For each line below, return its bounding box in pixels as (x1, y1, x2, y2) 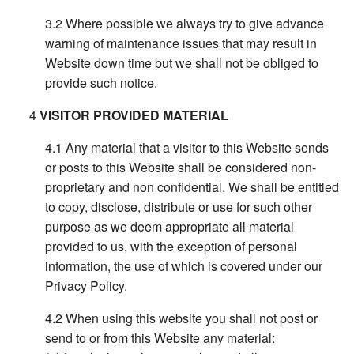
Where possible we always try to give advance (66, 14, 325, 33)
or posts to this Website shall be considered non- (45, 158, 317, 177)
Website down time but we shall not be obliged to (45, 54, 319, 73)
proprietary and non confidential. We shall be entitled (45, 178, 340, 197)
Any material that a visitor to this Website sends (66, 138, 330, 157)
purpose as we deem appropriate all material (45, 217, 295, 236)
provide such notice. (45, 73, 158, 92)
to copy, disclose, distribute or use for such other (45, 198, 313, 217)
